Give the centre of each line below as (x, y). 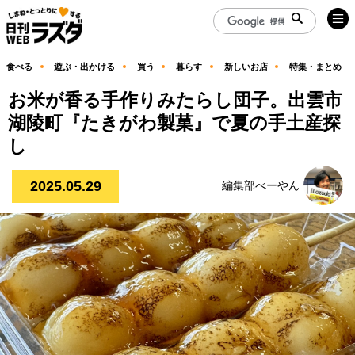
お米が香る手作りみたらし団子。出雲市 (175, 100)
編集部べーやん (261, 185)
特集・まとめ (315, 66)
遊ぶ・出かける (85, 66)
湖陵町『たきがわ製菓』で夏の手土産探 (174, 123)
